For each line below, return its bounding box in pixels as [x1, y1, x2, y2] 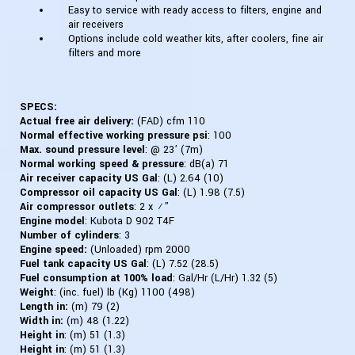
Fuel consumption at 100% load [20, 271, 173, 286]
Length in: [20, 300, 71, 315]
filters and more [68, 46, 141, 61]
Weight [20, 285, 54, 300]
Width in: [20, 314, 67, 329]
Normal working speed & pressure [20, 157, 184, 172]
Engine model [20, 214, 85, 229]
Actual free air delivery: [20, 114, 137, 129]
